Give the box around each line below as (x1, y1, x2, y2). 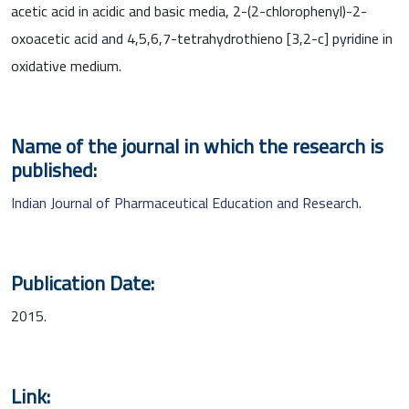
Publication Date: (11, 264, 154, 301)
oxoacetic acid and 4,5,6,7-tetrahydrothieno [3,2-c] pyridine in (11, 24, 393, 52)
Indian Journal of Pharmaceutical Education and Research (11, 188, 359, 216)
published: (11, 151, 97, 188)
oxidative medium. (11, 51, 121, 79)
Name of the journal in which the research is (11, 127, 383, 164)
